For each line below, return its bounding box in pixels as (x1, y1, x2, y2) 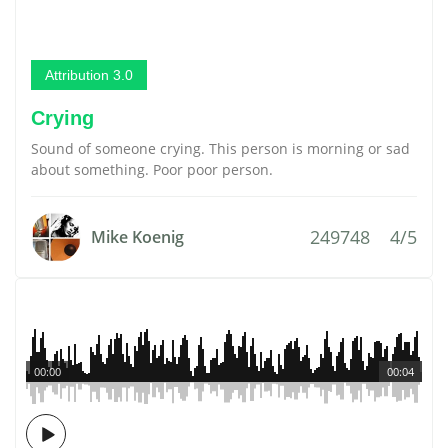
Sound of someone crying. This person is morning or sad (31, 139, 410, 158)
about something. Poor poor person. (31, 160, 273, 179)
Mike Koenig (91, 226, 184, 248)
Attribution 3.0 (45, 67, 133, 83)
